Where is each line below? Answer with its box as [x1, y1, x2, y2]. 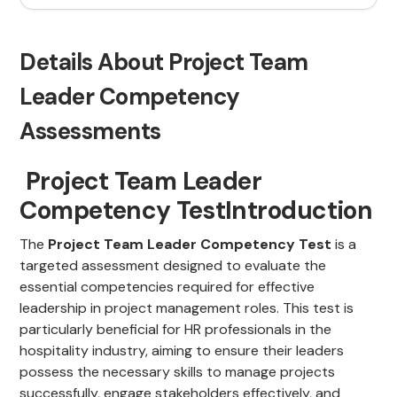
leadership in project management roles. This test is [19, 299, 354, 318]
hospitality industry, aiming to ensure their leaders [19, 341, 345, 361]
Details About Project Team [19, 47, 308, 78]
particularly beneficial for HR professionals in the [19, 320, 332, 339]
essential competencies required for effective [19, 277, 315, 297]
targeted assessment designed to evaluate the [19, 256, 327, 276]
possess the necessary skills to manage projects [19, 362, 336, 382]
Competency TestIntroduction [19, 194, 373, 228]
